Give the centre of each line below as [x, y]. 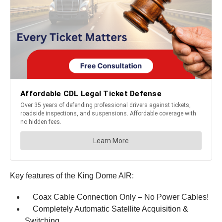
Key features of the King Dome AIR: [72, 175]
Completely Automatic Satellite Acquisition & [107, 209]
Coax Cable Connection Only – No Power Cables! [117, 197]
